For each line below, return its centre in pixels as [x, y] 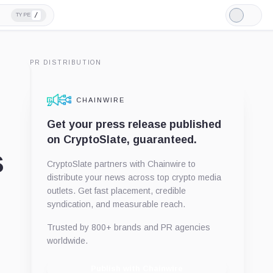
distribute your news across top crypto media [134, 177]
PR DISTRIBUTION [66, 62]
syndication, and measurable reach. [116, 204]
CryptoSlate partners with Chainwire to [121, 164]
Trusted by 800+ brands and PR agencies [129, 227]
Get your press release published [134, 124]
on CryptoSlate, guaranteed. [122, 140]
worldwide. [67, 241]
